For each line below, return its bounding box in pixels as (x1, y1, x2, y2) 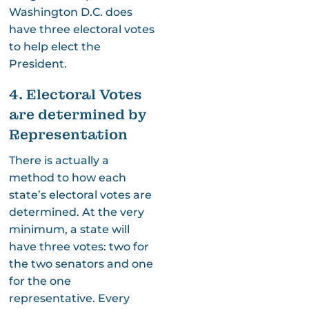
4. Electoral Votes (8, 85, 142, 103)
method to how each (8, 170, 126, 184)
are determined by (8, 105, 146, 123)
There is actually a (8, 153, 109, 167)
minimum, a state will (8, 222, 130, 236)
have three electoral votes (8, 22, 154, 36)
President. (8, 57, 67, 70)
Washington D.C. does (8, 5, 132, 19)
